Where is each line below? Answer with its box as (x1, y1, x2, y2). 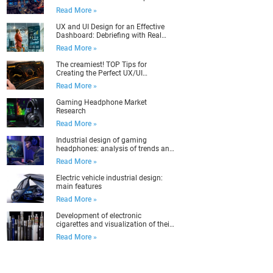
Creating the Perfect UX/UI (55, 69, 143, 77)
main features (55, 182, 102, 191)
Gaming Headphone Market (55, 98, 147, 107)
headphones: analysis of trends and (55, 144, 174, 153)
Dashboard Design (55, 77, 117, 86)
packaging (55, 229, 91, 237)
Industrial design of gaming (55, 136, 147, 144)
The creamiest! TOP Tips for (55, 60, 147, 69)
